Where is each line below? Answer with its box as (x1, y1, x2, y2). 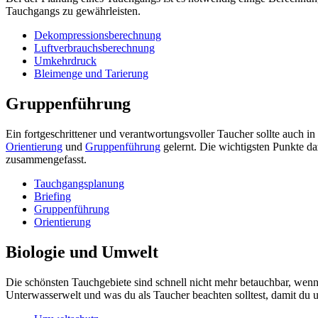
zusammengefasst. (6, 153, 87, 166)
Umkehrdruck (34, 55, 97, 67)
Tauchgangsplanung (34, 177, 124, 190)
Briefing (34, 190, 71, 203)
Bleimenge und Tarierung (34, 67, 148, 80)
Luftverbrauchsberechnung (34, 42, 155, 55)
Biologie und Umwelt (6, 243, 158, 262)
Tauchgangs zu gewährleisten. (6, 5, 141, 18)
